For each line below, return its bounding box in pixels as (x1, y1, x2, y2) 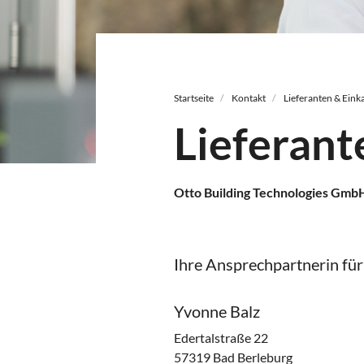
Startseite (174, 92, 214, 105)
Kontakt (232, 92, 266, 105)
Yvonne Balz (174, 301, 260, 322)
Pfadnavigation (174, 35, 259, 51)
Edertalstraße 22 (174, 330, 268, 346)
